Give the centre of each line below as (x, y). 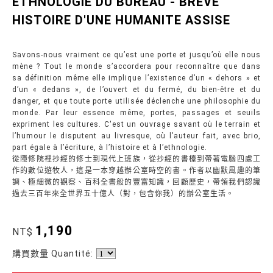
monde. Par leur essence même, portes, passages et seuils (136, 112)
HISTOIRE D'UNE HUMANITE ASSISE (121, 20)
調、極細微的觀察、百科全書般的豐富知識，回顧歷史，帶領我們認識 (136, 182)
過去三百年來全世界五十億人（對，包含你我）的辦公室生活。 (123, 193)
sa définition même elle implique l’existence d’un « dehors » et (136, 78)
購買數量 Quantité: (53, 253)
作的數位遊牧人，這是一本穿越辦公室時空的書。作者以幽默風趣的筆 (136, 170)
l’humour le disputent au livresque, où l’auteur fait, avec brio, (136, 136)
